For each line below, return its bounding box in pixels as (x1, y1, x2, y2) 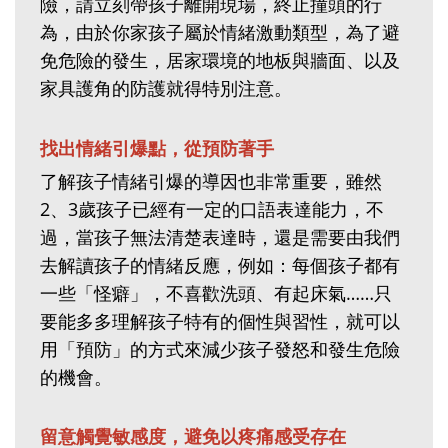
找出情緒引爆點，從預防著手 (40, 135, 274, 160)
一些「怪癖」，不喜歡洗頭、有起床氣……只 (40, 280, 392, 305)
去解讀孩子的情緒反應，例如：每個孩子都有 (40, 252, 400, 277)
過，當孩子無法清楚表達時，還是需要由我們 (40, 224, 400, 249)
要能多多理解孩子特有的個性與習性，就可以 (40, 308, 400, 333)
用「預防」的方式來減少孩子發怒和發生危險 (40, 336, 400, 361)
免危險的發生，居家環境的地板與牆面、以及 (40, 48, 400, 73)
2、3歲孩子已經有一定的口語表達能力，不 (40, 196, 384, 221)
